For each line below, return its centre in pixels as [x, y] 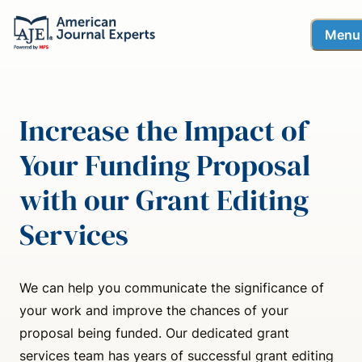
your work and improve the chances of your [154, 310]
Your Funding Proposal [165, 165]
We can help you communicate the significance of [172, 287]
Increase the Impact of [163, 130]
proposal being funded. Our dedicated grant [154, 333]
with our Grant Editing [164, 200]
